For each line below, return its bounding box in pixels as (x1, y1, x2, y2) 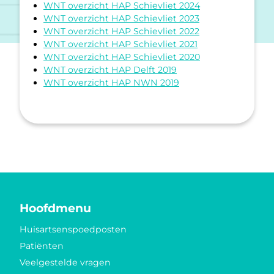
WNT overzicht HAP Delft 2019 (43, 64, 177, 75)
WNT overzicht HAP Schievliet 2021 (43, 38, 198, 50)
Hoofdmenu (20, 201, 91, 215)
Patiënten (20, 240, 64, 251)
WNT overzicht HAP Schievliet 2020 (43, 51, 200, 62)
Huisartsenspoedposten (20, 224, 127, 235)
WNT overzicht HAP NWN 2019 (43, 76, 179, 88)
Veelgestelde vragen (20, 256, 111, 268)
